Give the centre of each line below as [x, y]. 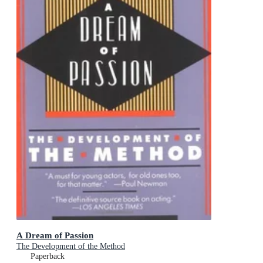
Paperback [48, 257]
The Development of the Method [71, 247]
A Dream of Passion [55, 235]
